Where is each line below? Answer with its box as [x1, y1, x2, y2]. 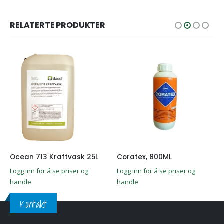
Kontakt [20, 196, 47, 213]
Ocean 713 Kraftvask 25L [10, 152, 98, 162]
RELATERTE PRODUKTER [10, 19, 105, 31]
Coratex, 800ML [117, 152, 172, 162]
